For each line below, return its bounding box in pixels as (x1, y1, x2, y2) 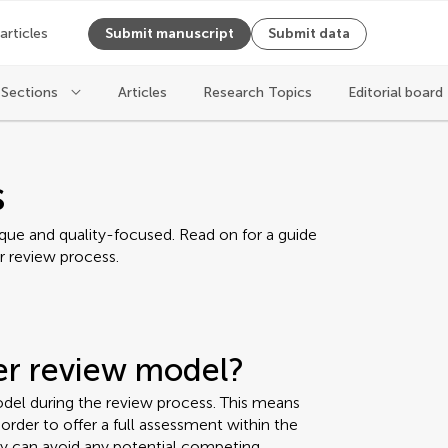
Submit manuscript (105, 25, 235, 42)
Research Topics (203, 83, 312, 101)
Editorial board (348, 83, 443, 101)
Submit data (268, 25, 351, 42)
